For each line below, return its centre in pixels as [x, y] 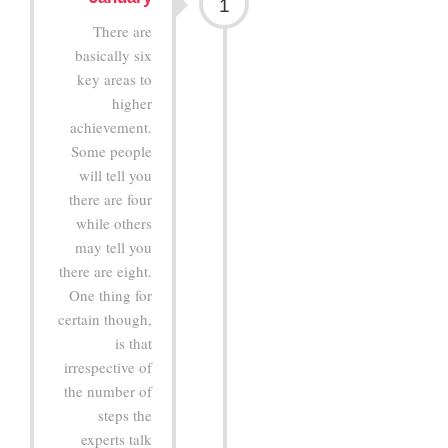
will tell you [116, 174]
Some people [112, 150]
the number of [108, 390]
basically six [114, 54]
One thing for [111, 294]
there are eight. [106, 270]
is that [134, 342]
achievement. [111, 126]
